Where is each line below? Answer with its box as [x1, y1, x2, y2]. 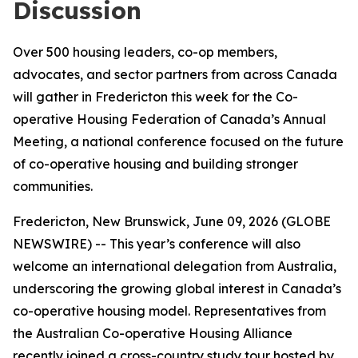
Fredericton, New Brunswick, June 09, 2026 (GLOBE [13, 213, 331, 229]
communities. [13, 178, 93, 194]
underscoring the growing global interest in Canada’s [13, 280, 341, 296]
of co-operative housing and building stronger [13, 156, 298, 172]
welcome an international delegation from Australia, [13, 258, 336, 274]
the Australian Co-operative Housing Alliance [13, 325, 292, 341]
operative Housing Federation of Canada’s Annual [13, 111, 326, 127]
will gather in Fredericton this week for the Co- [13, 89, 298, 105]
